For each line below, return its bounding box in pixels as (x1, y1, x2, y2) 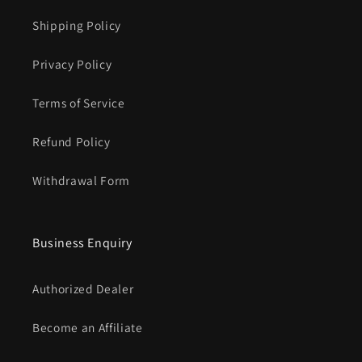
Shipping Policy (32, 17, 121, 34)
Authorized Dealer (32, 280, 134, 297)
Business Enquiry (32, 234, 133, 252)
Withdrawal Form (32, 172, 130, 189)
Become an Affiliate (32, 319, 143, 336)
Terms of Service (32, 95, 125, 112)
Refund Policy (32, 133, 111, 150)
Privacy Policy (32, 56, 112, 73)
